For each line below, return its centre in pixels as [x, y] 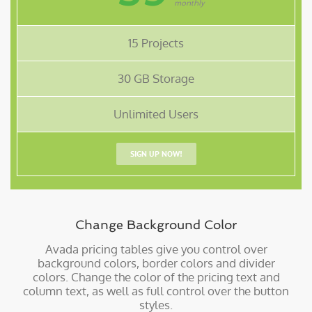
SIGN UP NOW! [156, 154]
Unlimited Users [156, 114]
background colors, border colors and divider [156, 263]
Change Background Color [156, 225]
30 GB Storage [156, 79]
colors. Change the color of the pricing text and [156, 277]
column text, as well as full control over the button [156, 291]
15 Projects [156, 43]
